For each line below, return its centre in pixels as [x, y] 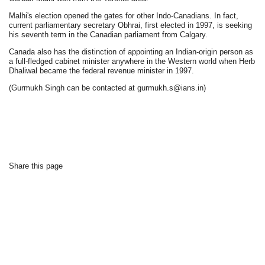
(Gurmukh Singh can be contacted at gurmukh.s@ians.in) [108, 88]
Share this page [36, 166]
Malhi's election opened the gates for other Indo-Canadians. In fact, [124, 16]
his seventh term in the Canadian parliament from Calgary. [109, 35]
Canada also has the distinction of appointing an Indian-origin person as [131, 52]
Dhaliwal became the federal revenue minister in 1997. [102, 71]
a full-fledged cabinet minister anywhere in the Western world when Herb [132, 61]
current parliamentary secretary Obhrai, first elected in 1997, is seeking [131, 25]
